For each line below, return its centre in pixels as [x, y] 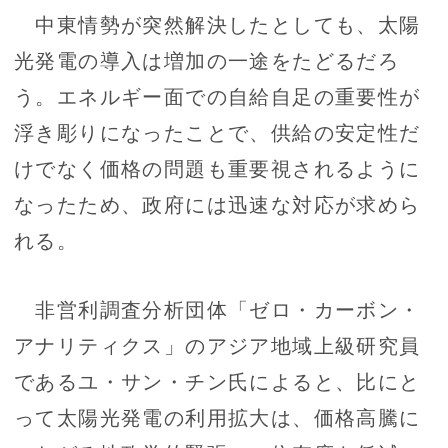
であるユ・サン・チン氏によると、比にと [217, 381]
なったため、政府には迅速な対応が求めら [217, 204]
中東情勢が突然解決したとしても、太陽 [217, 24]
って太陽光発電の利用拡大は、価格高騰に [217, 417]
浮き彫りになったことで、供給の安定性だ [217, 132]
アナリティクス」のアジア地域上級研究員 [217, 345]
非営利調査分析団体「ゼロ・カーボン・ [217, 309]
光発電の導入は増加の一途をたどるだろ [207, 60]
